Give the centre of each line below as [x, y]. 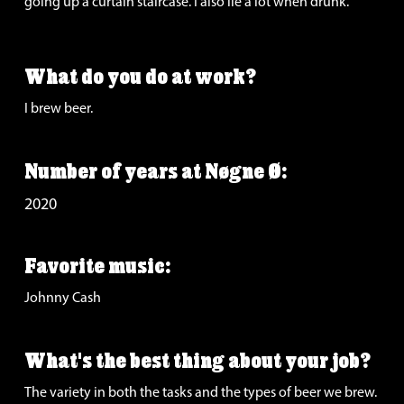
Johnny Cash [62, 297]
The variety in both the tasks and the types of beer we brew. [200, 391]
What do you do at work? [140, 78]
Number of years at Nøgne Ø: [155, 173]
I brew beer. [58, 107]
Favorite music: [97, 267]
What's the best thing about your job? [197, 362]
